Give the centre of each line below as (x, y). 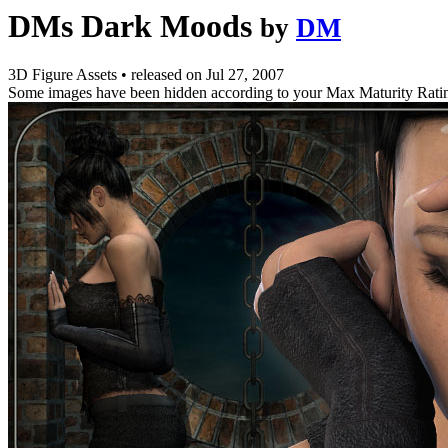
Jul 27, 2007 (245, 75)
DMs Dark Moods (130, 26)
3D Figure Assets (64, 75)
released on (168, 75)
